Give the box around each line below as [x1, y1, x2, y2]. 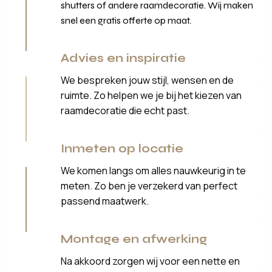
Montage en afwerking [61, 231, 208, 246]
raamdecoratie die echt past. [61, 103, 190, 117]
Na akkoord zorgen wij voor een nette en [61, 254, 240, 268]
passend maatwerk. [61, 194, 149, 208]
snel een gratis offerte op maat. [61, 14, 192, 26]
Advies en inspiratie [61, 50, 186, 65]
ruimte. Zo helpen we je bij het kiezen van [61, 88, 242, 102]
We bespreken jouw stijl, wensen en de [61, 73, 234, 87]
